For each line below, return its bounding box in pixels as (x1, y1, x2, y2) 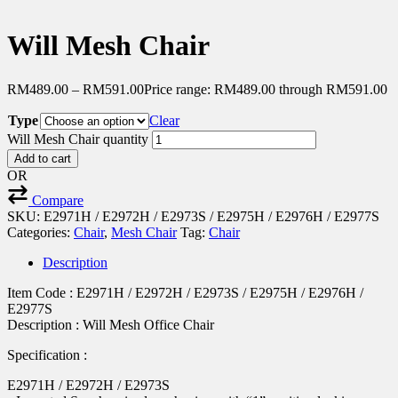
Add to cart (14, 151, 71, 165)
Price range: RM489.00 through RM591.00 (144, 81, 387, 97)
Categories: (7, 224, 74, 240)
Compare (32, 192, 84, 208)
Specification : (7, 346, 87, 362)
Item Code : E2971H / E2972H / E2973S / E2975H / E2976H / (7, 284, 363, 300)
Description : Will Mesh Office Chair (7, 316, 214, 332)
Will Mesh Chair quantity (7, 131, 148, 147)
